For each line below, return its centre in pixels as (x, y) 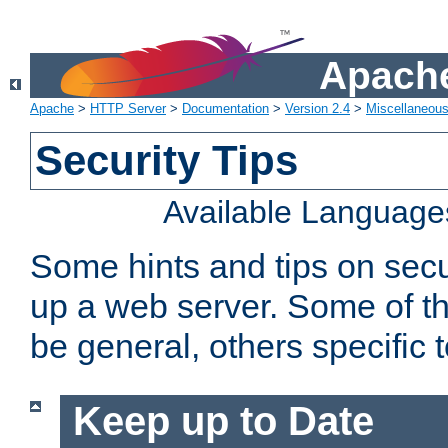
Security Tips (167, 161)
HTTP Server (128, 109)
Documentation (225, 109)
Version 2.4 (317, 109)
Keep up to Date (223, 421)
